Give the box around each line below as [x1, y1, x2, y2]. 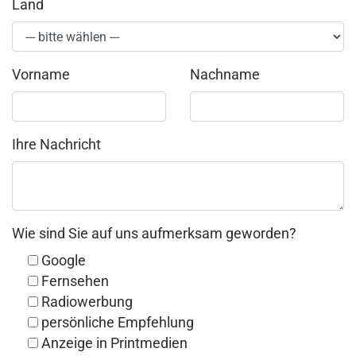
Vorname [12, 67, 70, 83]
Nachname [190, 67, 260, 83]
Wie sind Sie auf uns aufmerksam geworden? [12, 226, 296, 242]
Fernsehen [41, 273, 109, 290]
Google [41, 253, 86, 269]
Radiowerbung [41, 294, 133, 311]
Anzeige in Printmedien [41, 335, 188, 352]
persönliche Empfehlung [41, 315, 194, 331]
